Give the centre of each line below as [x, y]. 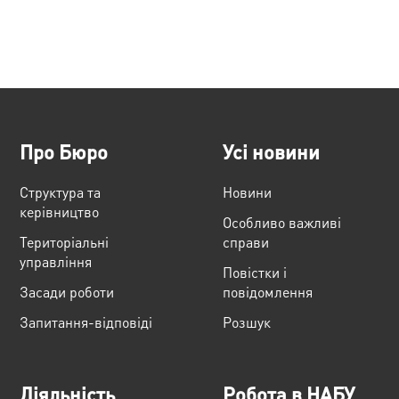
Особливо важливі [282, 222]
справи [246, 242]
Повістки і [255, 272]
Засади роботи [67, 292]
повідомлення [268, 292]
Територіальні [65, 242]
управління [56, 261]
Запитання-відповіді [86, 322]
